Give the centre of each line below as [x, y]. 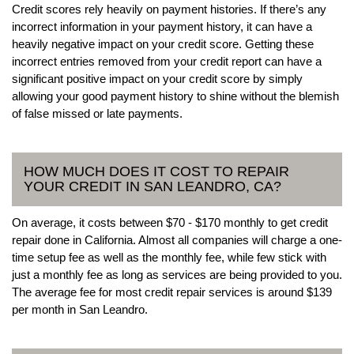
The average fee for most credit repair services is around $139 [172, 292]
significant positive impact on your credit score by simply [157, 78]
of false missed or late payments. [97, 113]
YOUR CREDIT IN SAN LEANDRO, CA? [153, 186]
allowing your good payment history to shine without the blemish [175, 96]
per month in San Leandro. [80, 309]
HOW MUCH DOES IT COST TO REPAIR [156, 171]
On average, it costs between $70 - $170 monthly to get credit [170, 222]
